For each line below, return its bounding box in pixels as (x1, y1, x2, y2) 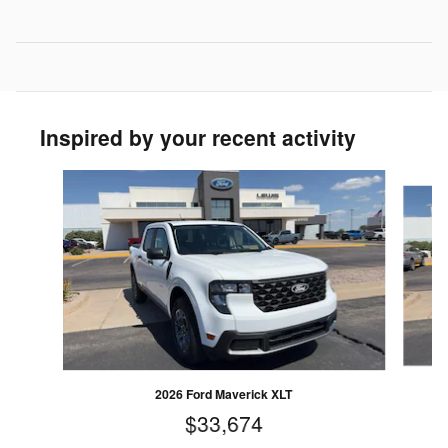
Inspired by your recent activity (40, 121, 356, 152)
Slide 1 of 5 (15, 168, 86, 189)
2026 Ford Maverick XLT (155, 384, 293, 403)
